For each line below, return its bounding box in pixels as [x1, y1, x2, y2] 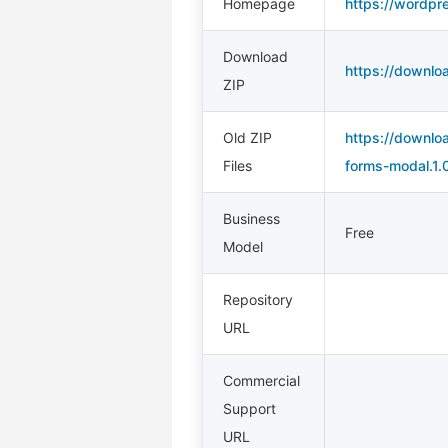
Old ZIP [223, 129, 272, 146]
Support [223, 400, 276, 417]
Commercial [223, 372, 300, 389]
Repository [223, 291, 293, 308]
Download [223, 48, 288, 65]
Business [223, 210, 280, 227]
